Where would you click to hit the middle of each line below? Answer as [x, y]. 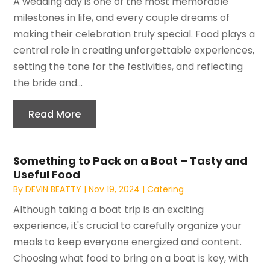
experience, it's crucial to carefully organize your [128, 225]
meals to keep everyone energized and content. [128, 242]
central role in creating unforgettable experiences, [134, 50]
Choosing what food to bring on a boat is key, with [131, 258]
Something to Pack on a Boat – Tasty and [131, 160]
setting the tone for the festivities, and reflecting [128, 66]
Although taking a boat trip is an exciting [109, 209]
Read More [55, 114]
